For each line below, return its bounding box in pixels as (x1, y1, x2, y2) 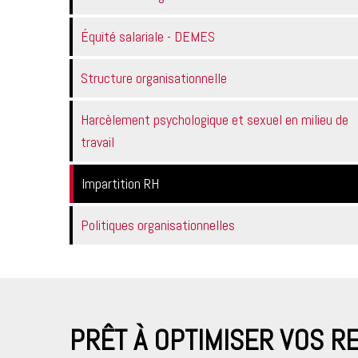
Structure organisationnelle (81, 69, 227, 87)
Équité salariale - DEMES (81, 27, 215, 46)
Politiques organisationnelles (81, 216, 235, 234)
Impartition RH (82, 174, 159, 193)
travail (81, 133, 114, 151)
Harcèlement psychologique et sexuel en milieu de (81, 110, 348, 129)
